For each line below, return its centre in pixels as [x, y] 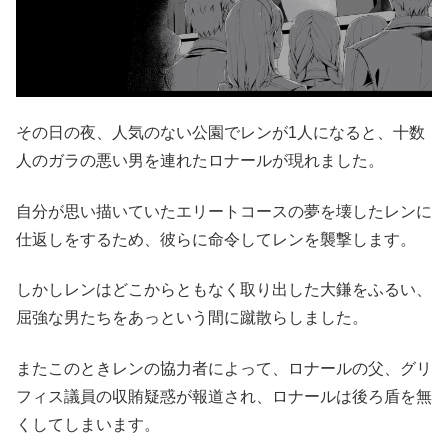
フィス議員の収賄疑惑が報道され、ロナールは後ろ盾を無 [224, 396]
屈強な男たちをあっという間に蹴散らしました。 [192, 318]
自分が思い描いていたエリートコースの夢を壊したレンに [224, 211]
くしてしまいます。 [88, 424]
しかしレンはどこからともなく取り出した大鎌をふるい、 [224, 290]
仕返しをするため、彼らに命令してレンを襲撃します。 [216, 239]
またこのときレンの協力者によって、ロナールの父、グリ [224, 368]
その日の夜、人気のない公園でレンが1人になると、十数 [220, 133]
